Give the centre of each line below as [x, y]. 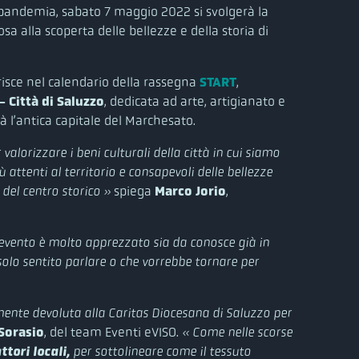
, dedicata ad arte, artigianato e [195, 101]
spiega [134, 191]
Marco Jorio [190, 191]
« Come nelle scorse [237, 332]
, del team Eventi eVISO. [113, 332]
